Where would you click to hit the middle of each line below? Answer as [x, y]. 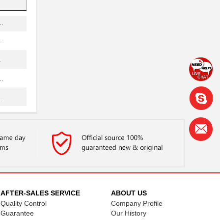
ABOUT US [129, 193]
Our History [128, 213]
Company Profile [137, 204]
